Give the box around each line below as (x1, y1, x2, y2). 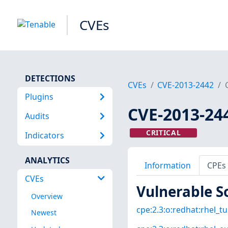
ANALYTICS (24, 154, 70, 166)
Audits (24, 110, 49, 122)
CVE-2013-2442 (157, 79, 214, 91)
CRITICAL (146, 128, 181, 138)
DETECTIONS (24, 72, 75, 84)
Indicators (24, 130, 64, 141)
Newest (31, 208, 56, 218)
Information (144, 159, 191, 171)
